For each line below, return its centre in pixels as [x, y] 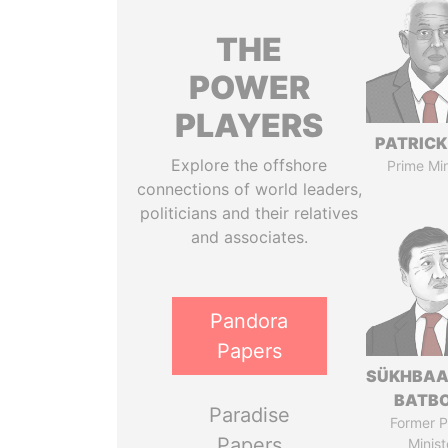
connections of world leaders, [249, 189]
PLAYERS [249, 125]
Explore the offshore [249, 165]
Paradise [249, 415]
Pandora [249, 321]
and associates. [249, 237]
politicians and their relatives [249, 213]
